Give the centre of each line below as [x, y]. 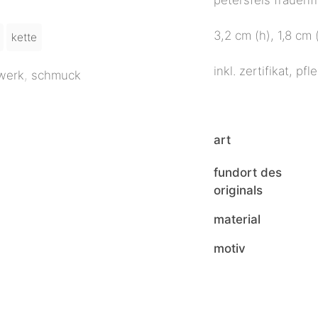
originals [238, 190]
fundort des [248, 172]
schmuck [56, 75]
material [237, 219]
